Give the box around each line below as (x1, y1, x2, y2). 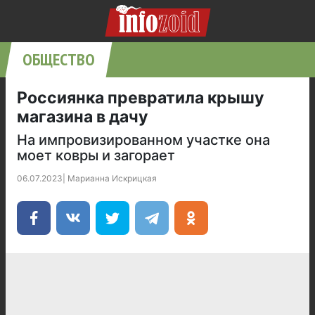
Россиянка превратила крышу (17, 88, 264, 108)
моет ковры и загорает (17, 147, 175, 164)
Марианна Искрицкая (67, 173, 157, 184)
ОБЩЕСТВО (22, 49, 95, 70)
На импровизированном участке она (17, 131, 270, 148)
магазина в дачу (17, 107, 148, 127)
